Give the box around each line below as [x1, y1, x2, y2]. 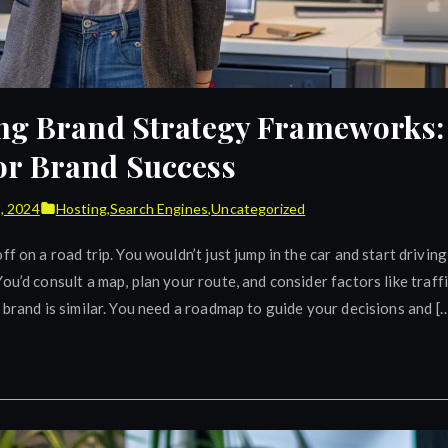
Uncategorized [211, 199, 306, 217]
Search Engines [109, 199, 209, 217]
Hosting [55, 199, 107, 217]
